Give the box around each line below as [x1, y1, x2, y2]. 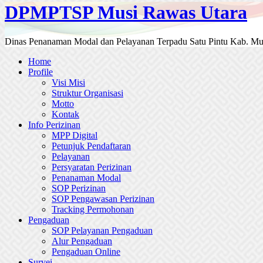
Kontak [52, 109, 79, 119]
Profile [28, 66, 53, 77]
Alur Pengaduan [52, 235, 112, 246]
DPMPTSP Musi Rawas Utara [5, 2, 247, 23]
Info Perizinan [28, 119, 80, 130]
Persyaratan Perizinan [52, 161, 131, 172]
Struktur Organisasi [52, 87, 123, 98]
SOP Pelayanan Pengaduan [52, 225, 153, 235]
